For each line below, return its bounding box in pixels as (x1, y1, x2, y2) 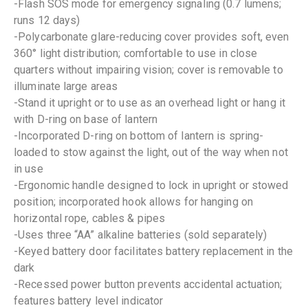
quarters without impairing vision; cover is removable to (14, 63, 283, 76)
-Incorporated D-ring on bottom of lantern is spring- (14, 129, 264, 142)
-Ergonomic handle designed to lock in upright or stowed (14, 178, 289, 192)
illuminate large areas (14, 79, 118, 93)
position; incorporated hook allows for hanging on (14, 195, 253, 208)
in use (14, 162, 43, 175)
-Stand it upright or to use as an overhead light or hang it (14, 96, 285, 109)
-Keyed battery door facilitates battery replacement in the (14, 244, 293, 258)
